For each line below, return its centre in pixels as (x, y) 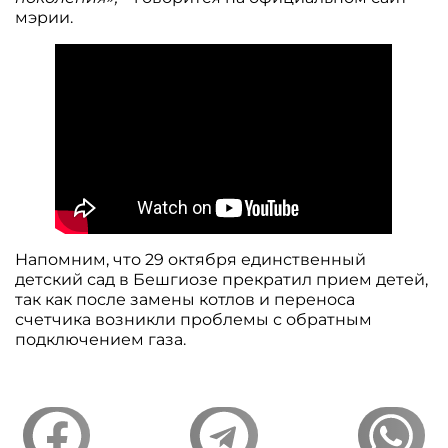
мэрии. (46, 18)
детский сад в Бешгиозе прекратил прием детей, (222, 280)
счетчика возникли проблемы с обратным (194, 320)
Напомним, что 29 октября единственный (191, 260)
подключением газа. (101, 340)
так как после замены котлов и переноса (185, 300)
